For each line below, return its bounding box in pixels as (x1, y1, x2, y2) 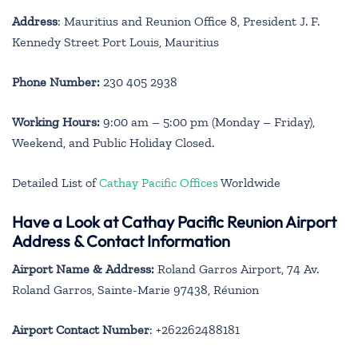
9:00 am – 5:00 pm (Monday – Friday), (100, 113, 315, 129)
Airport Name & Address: (12, 261, 154, 276)
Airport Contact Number (12, 321, 149, 337)
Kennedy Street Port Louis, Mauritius (12, 34, 219, 50)
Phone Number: (12, 74, 100, 89)
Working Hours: (12, 113, 100, 129)
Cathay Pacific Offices (99, 174, 221, 190)
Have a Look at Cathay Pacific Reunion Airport (12, 211, 336, 232)
